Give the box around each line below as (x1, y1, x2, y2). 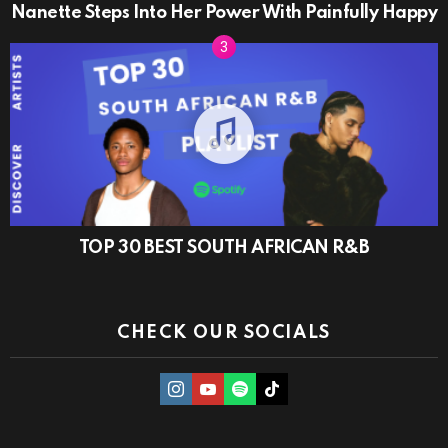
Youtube (215, 368, 261, 383)
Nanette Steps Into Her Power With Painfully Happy (10, 3, 438, 22)
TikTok (279, 368, 315, 383)
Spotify (247, 368, 285, 383)
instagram (183, 368, 238, 383)
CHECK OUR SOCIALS (117, 324, 331, 343)
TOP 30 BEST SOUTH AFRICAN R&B (78, 239, 370, 258)
